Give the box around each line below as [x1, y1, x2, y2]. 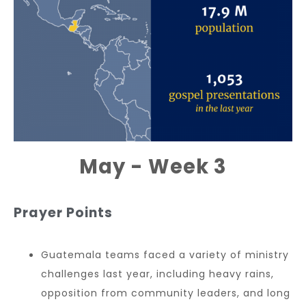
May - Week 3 [79, 152, 227, 180]
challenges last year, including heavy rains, [41, 266, 274, 281]
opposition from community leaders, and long [41, 286, 290, 300]
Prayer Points [14, 203, 113, 222]
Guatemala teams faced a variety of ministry [41, 247, 289, 262]
